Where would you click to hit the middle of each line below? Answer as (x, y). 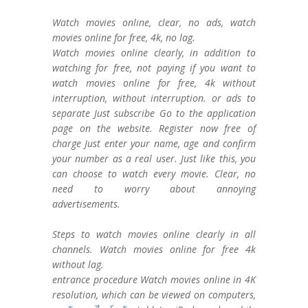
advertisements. (89, 204)
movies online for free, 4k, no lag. (126, 37)
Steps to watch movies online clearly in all (154, 234)
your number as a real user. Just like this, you (154, 158)
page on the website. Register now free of (154, 128)
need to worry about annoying (154, 189)
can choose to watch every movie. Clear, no (154, 174)
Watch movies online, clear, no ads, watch (154, 22)
